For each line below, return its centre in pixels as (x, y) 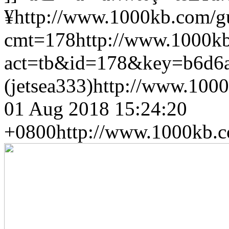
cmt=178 (40, 40)
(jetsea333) (49, 86)
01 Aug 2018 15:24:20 (96, 109)
